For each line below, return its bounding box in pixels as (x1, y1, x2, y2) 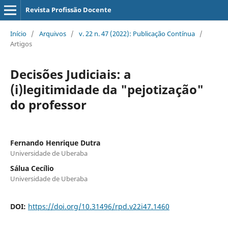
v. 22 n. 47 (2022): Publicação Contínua (78, 28, 195, 38)
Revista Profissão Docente (25, 5, 111, 14)
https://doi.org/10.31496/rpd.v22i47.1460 (27, 201, 169, 211)
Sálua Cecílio (10, 163, 54, 173)
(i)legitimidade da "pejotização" (10, 80, 204, 98)
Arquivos (39, 28, 66, 38)
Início (10, 28, 26, 38)
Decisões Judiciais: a (10, 65, 131, 82)
